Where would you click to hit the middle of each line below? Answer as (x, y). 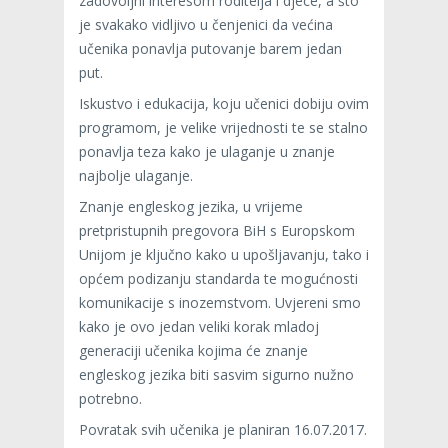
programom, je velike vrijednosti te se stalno (223, 128)
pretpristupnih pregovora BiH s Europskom (217, 231)
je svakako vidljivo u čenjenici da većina (206, 25)
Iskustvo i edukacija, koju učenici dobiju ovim (224, 104)
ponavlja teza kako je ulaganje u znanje (207, 152)
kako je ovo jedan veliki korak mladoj (199, 327)
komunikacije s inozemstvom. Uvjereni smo (220, 303)
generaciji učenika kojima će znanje (193, 351)
